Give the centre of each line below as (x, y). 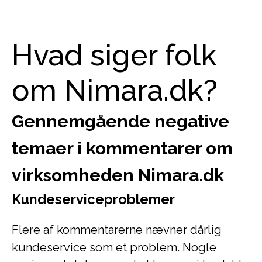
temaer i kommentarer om (122, 148)
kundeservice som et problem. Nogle (114, 247)
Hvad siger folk (114, 55)
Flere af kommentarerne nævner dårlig (117, 230)
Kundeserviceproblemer (93, 199)
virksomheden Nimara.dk (118, 175)
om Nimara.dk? (115, 90)
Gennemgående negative (120, 121)
